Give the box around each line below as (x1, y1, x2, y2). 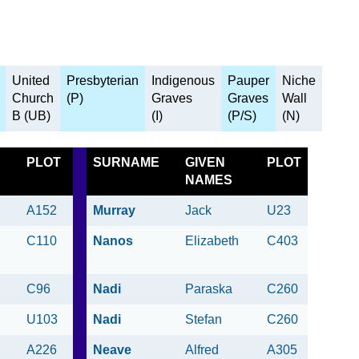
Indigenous (151, 74, 215, 88)
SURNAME (93, 155, 159, 170)
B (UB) (12, 109, 50, 123)
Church (12, 91, 54, 106)
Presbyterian (67, 74, 139, 88)
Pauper (228, 74, 269, 88)
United (12, 74, 50, 88)
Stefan (185, 313, 222, 327)
